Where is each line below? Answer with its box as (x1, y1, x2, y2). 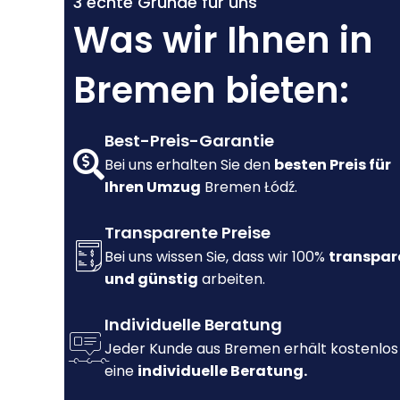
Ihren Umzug (104, 177, 201, 198)
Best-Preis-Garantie (104, 129, 274, 153)
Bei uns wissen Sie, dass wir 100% (104, 246, 329, 268)
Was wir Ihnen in (73, 15, 373, 66)
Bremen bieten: (73, 65, 349, 116)
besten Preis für (274, 154, 391, 176)
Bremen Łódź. (201, 177, 297, 198)
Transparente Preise (104, 221, 271, 245)
